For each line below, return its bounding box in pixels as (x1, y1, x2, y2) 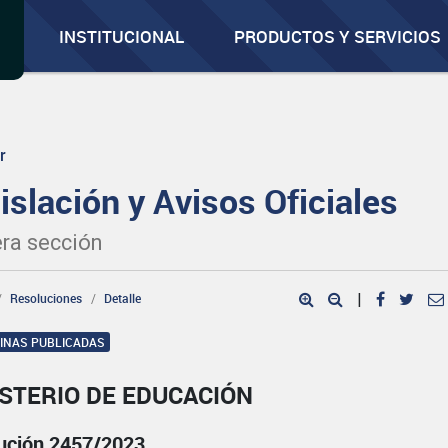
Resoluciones (10, 290, 83, 306)
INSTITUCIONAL (59, 25, 185, 48)
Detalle (104, 290, 142, 306)
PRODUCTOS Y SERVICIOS (234, 25, 442, 48)
